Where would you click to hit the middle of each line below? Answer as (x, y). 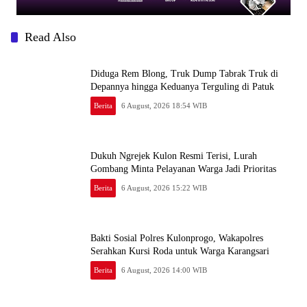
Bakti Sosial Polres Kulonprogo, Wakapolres (177, 238)
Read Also (50, 37)
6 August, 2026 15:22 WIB (164, 187)
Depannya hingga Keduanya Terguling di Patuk (182, 86)
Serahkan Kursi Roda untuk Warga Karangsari (180, 251)
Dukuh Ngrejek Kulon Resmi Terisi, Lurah (174, 156)
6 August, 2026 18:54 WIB (164, 105)
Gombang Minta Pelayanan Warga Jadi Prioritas (183, 169)
